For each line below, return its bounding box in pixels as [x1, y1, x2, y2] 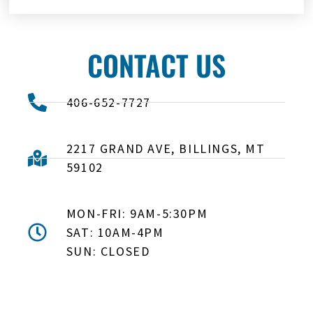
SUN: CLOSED [66, 243, 150, 260]
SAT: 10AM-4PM [66, 224, 164, 241]
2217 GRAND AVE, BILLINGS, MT [66, 140, 265, 157]
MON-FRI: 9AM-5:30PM [66, 205, 208, 222]
